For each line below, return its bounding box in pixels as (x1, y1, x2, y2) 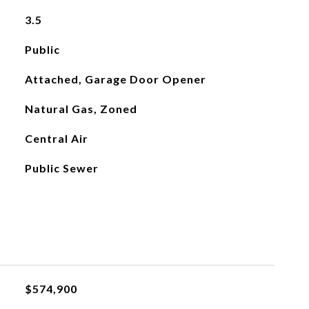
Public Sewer (24, 161, 99, 175)
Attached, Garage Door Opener (24, 72, 206, 86)
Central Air (24, 132, 88, 145)
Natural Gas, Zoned (24, 102, 137, 115)
